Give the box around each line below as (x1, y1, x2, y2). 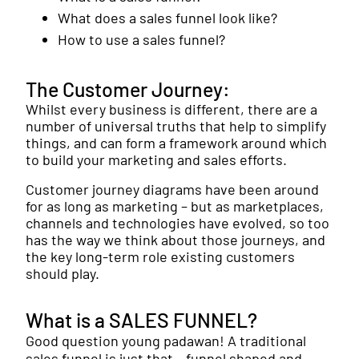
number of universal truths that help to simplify (26, 117, 326, 135)
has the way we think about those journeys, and (26, 231, 325, 249)
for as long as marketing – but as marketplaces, (26, 197, 324, 216)
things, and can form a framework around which (26, 134, 327, 152)
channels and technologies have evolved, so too (26, 214, 329, 232)
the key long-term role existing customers (26, 248, 295, 266)
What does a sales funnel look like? (58, 9, 277, 26)
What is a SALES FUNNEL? (26, 308, 257, 333)
